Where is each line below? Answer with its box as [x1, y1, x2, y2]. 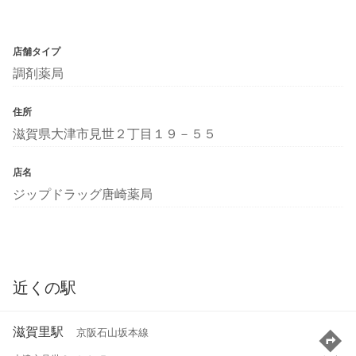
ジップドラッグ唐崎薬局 [13, 185, 153, 202]
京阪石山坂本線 [76, 327, 149, 339]
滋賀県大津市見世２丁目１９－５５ [13, 125, 216, 141]
